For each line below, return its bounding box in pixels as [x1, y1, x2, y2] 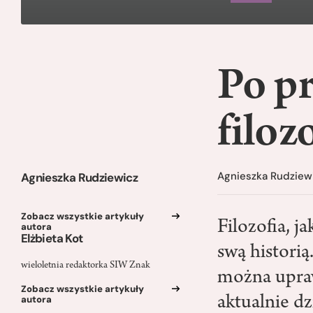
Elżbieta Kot [21, 230, 83, 246]
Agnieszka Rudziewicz [21, 170, 138, 185]
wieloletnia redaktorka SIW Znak [21, 261, 150, 271]
